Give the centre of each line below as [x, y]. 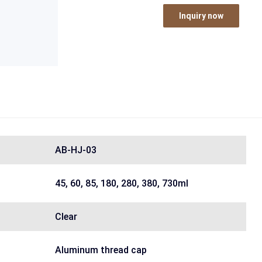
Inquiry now [201, 15]
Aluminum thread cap [101, 250]
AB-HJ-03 [75, 150]
